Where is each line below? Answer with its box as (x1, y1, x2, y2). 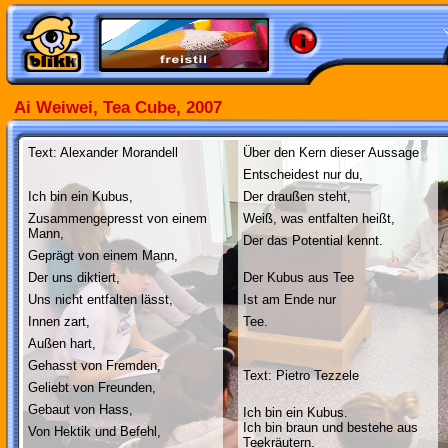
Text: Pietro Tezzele (243, 368, 359, 383)
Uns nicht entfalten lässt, (28, 292, 173, 307)
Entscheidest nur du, (243, 167, 363, 182)
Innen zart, (28, 314, 90, 329)
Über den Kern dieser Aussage (243, 145, 419, 160)
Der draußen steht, (243, 189, 351, 204)
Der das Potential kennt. (243, 233, 383, 248)
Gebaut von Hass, (28, 402, 133, 417)
